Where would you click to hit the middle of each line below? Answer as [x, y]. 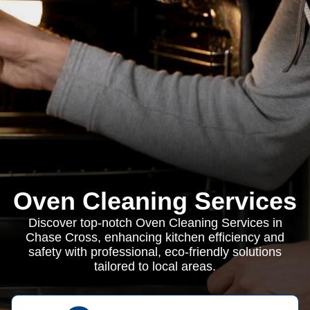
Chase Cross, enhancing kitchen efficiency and [155, 237]
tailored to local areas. [155, 266]
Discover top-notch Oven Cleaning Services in [155, 223]
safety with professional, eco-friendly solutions [155, 252]
